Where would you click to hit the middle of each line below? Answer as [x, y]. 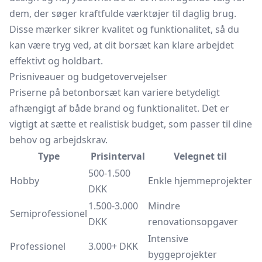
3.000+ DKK [113, 246]
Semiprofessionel [49, 213]
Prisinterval [118, 156]
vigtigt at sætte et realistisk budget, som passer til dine [131, 124]
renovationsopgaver [193, 222]
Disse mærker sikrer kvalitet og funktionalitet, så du [124, 29]
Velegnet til [200, 156]
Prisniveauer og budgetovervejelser [88, 77]
